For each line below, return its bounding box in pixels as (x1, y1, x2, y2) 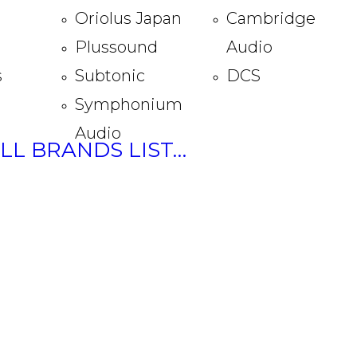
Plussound (75, 37, 158, 57)
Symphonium (75, 95, 182, 115)
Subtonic (75, 66, 145, 86)
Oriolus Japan (75, 9, 182, 29)
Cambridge (226, 9, 316, 29)
